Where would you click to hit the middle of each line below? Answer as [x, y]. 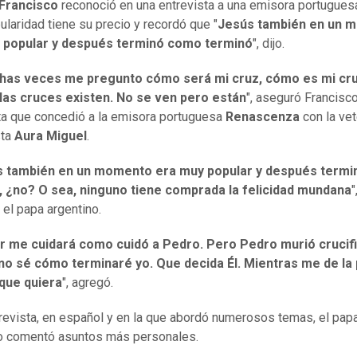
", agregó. [88, 283]
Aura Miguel [51, 136]
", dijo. [270, 44]
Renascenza [263, 117]
